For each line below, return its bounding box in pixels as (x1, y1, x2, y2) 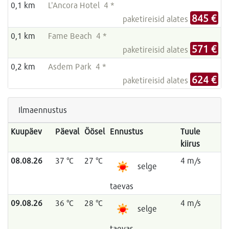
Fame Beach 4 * (48, 31, 107, 41)
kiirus (180, 139, 200, 149)
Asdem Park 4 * (48, 61, 106, 72)
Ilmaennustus (18, 105, 67, 115)
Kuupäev (10, 126, 42, 136)
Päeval (55, 126, 79, 136)
